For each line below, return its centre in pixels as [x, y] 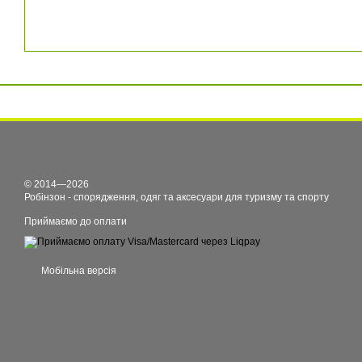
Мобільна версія [78, 271]
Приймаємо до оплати [76, 221]
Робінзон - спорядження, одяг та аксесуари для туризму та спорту [177, 197]
